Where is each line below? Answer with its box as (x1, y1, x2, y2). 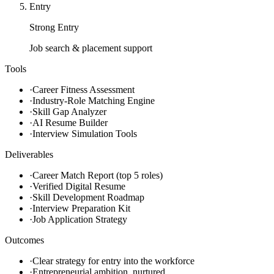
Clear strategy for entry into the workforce (32, 256, 194, 267)
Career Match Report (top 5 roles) (32, 170, 163, 181)
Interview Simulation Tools (32, 128, 137, 139)
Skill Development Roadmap (32, 192, 144, 203)
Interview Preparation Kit (32, 203, 130, 214)
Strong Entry (29, 22, 79, 33)
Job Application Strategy (32, 214, 127, 225)
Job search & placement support (29, 43, 152, 54)
